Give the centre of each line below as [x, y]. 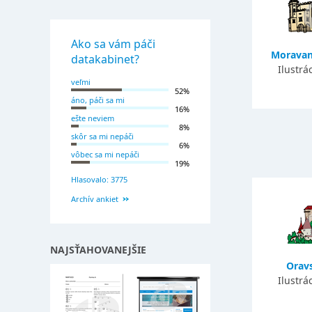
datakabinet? [105, 59]
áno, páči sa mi [98, 100]
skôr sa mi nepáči [102, 136]
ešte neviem [93, 118]
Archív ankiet [95, 199]
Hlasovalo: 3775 [99, 179]
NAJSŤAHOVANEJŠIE [98, 250]
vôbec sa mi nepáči [105, 154]
